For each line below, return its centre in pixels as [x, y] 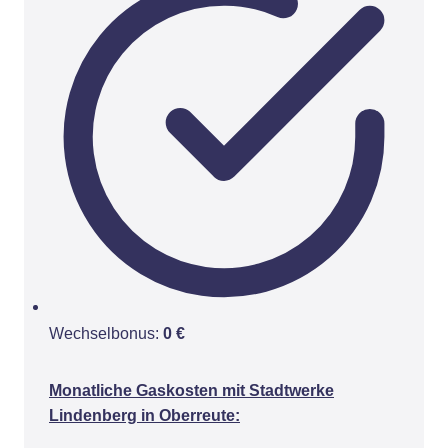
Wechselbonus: [104, 333]
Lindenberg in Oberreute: [144, 415]
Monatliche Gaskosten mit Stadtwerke [191, 390]
